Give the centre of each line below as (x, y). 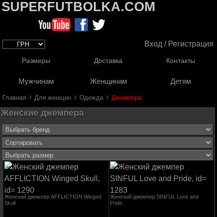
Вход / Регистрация (179, 44)
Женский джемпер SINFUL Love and (154, 197)
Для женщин (53, 98)
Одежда (91, 98)
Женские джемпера (42, 113)
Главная (14, 98)
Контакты (181, 61)
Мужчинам (36, 81)
